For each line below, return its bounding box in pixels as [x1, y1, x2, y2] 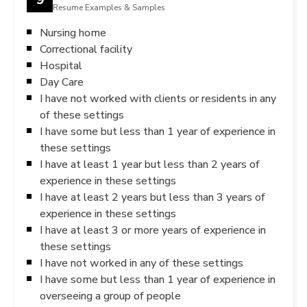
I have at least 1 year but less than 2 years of [40, 158, 260, 171]
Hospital [40, 59, 82, 72]
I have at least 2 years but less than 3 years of [40, 191, 265, 204]
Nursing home [40, 26, 106, 39]
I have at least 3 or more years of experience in [40, 223, 266, 236]
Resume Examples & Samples [53, 2, 165, 12]
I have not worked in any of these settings [40, 256, 243, 269]
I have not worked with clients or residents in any [40, 92, 276, 105]
